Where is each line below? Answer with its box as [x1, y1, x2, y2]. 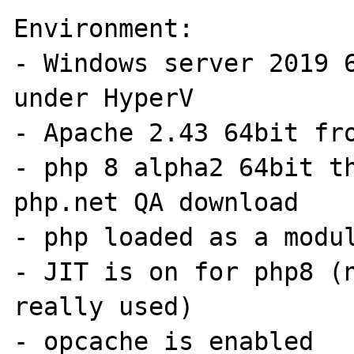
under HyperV [13, 84, 194, 112]
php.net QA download [13, 188, 299, 217]
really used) [13, 292, 194, 321]
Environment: [13, 14, 194, 43]
